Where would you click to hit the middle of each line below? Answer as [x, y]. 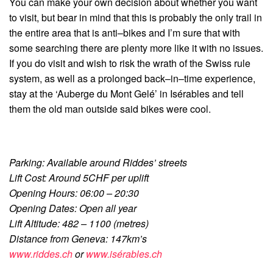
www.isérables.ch [124, 253]
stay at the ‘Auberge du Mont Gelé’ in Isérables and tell [126, 93]
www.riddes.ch [41, 253]
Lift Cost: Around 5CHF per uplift [79, 177]
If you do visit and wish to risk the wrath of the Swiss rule [130, 63]
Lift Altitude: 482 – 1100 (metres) [79, 223]
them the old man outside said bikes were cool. [110, 108]
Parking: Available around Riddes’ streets [98, 162]
